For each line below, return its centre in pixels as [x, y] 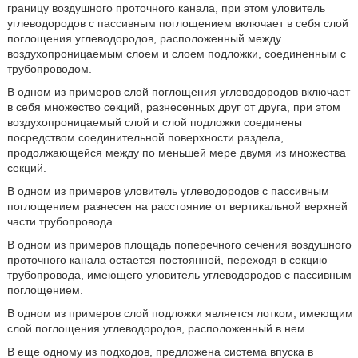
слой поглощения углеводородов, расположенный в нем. [157, 328]
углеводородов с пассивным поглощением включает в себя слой [177, 23]
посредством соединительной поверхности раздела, [145, 137]
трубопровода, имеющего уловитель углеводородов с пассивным [179, 275]
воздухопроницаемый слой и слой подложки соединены [154, 122]
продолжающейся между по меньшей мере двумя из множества [176, 153]
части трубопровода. [61, 221]
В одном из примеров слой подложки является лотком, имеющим [180, 313]
